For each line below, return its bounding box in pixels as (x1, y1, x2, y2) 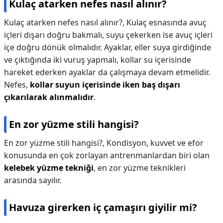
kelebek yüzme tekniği (4, 162, 94, 173)
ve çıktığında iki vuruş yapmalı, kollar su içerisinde (4, 54, 191, 65)
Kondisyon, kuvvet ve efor (107, 137, 204, 148)
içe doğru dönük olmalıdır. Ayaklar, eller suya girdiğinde (4, 42, 211, 53)
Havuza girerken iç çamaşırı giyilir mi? (9, 201, 197, 214)
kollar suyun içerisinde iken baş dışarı (30, 79, 180, 90)
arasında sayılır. (4, 175, 61, 186)
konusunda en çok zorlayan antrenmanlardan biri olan (4, 150, 210, 161)
